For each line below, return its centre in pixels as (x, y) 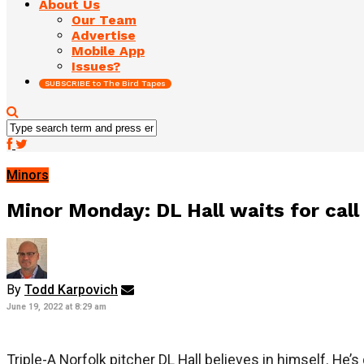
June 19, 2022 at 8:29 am (56, 306)
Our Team (104, 19)
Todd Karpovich (71, 289)
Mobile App (108, 50)
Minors (28, 175)
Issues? (96, 66)
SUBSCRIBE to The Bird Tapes (105, 83)
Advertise (104, 35)
